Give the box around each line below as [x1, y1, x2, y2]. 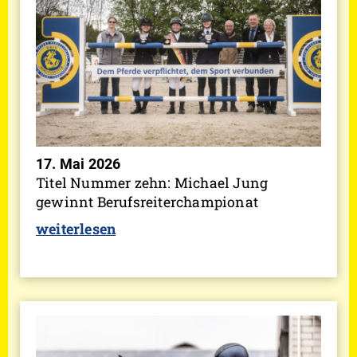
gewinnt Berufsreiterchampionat [36, 193, 258, 212]
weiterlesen [36, 219, 116, 239]
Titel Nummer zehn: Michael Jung [36, 174, 269, 193]
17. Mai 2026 [36, 156, 121, 173]
